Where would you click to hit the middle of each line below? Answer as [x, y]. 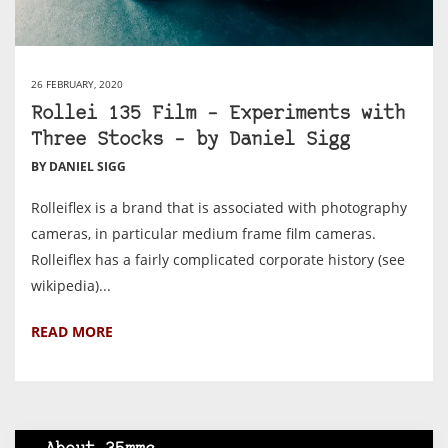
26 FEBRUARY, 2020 [77, 83]
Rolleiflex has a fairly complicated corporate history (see [218, 259]
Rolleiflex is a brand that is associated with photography [219, 207]
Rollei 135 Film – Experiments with [218, 114]
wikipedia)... [71, 285]
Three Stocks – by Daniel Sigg [190, 140]
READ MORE [72, 331]
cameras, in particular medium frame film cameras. [203, 233]
